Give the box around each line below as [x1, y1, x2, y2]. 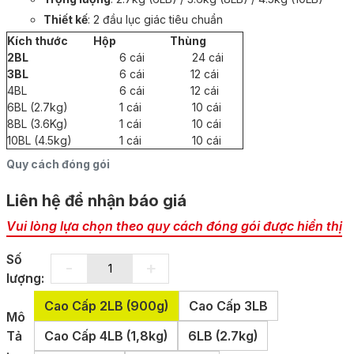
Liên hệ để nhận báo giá [6, 190, 186, 210]
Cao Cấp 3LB [188, 297, 268, 314]
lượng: [6, 269, 44, 286]
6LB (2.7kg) [187, 327, 258, 344]
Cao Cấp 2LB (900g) [43, 297, 168, 314]
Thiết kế [43, 12, 88, 26]
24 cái [189, 50, 224, 64]
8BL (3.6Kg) [7, 116, 68, 130]
